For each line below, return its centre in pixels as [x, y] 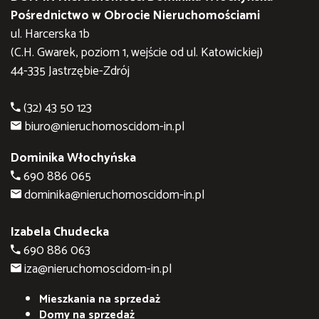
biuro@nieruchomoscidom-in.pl [104, 127]
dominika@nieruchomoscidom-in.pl [114, 195]
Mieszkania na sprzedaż [100, 299]
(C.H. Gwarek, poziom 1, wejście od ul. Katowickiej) [137, 53]
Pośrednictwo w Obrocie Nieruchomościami [135, 16]
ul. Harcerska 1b [50, 35]
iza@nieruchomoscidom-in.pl [98, 269]
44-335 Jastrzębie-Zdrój [70, 72]
